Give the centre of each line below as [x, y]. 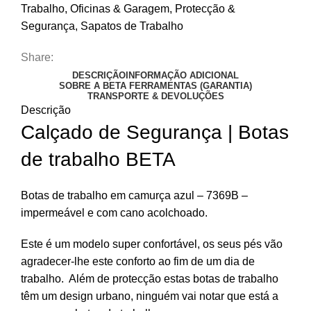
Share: [37, 57]
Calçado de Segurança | [129, 132]
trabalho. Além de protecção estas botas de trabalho [150, 278]
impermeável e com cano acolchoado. [114, 212]
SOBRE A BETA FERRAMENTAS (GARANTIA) [155, 85]
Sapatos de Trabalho [132, 26]
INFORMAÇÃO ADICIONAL [182, 75]
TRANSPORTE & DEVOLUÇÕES [155, 96]
